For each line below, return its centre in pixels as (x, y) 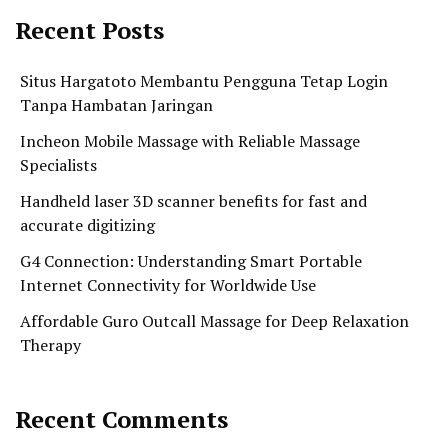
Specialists (58, 165)
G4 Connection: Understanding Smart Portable (191, 261)
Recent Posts (89, 30)
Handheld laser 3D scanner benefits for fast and (193, 201)
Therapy (50, 345)
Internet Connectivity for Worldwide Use (168, 285)
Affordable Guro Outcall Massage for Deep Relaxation (214, 321)
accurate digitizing (87, 225)
